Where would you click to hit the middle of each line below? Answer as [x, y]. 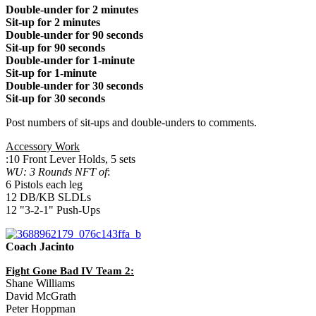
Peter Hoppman [41, 308]
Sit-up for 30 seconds [55, 98]
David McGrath [41, 296]
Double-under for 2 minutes [72, 9]
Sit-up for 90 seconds [55, 47]
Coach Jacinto [40, 246]
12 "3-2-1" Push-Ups [53, 209]
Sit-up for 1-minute [51, 73]
